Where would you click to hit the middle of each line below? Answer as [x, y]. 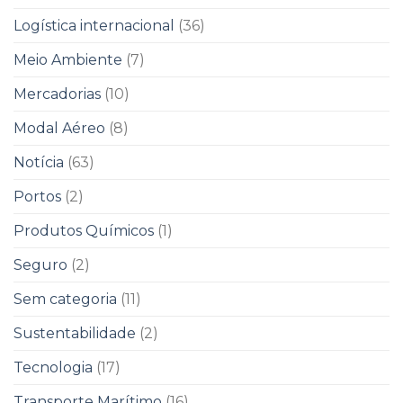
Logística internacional [94, 25]
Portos [37, 196]
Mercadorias [57, 94]
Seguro [40, 264]
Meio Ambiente [68, 59]
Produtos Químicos [84, 230]
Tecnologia [53, 367]
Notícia [39, 162]
